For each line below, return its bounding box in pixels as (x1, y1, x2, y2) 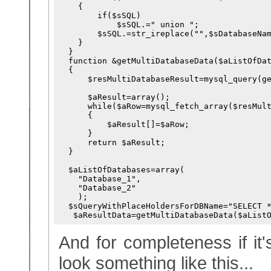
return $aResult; (59, 138, 165, 147)
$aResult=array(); (59, 93, 170, 102)
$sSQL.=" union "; (59, 20, 199, 29)
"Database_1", (59, 174, 141, 183)
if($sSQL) (59, 11, 141, 20)
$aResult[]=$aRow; (59, 120, 189, 129)
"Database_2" (59, 183, 136, 192)
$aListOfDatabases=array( (59, 165, 184, 174)
